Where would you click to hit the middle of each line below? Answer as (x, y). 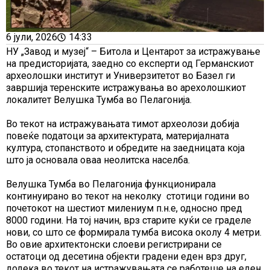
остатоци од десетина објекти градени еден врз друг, (126, 257)
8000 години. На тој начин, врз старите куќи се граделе (129, 221)
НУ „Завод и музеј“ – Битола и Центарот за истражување (133, 52)
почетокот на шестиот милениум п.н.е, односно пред (124, 209)
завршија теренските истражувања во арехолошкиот (126, 88)
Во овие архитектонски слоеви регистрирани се (114, 245)
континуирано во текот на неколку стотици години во (128, 196)
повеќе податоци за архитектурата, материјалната (118, 136)
